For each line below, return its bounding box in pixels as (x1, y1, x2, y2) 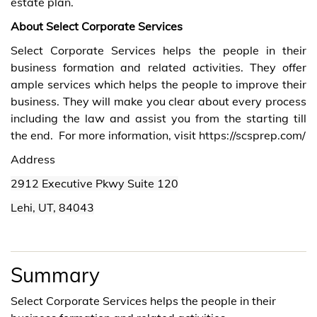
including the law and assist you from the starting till (11, 111, 306, 126)
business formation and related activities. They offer (11, 60, 306, 75)
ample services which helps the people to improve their (11, 77, 306, 92)
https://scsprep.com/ (199, 128, 306, 143)
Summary (11, 263, 100, 288)
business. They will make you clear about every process (11, 94, 306, 109)
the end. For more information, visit (11, 128, 199, 143)
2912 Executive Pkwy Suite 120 (11, 176, 178, 191)
